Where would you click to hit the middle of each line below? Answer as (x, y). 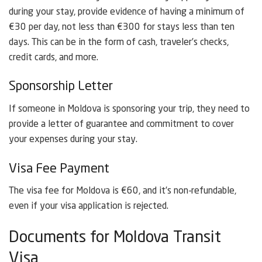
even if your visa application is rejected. (89, 207)
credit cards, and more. (54, 58)
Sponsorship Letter (61, 87)
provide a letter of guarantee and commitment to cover (121, 125)
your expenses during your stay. (73, 140)
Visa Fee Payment (59, 169)
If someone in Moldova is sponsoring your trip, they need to (129, 110)
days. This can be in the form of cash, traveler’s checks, (119, 42)
